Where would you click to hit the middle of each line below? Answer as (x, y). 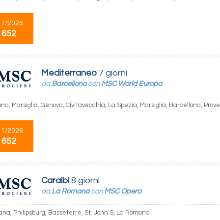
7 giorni (112, 73)
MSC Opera (123, 191)
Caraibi (55, 180)
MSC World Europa (132, 84)
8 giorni (84, 180)
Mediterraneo (69, 73)
